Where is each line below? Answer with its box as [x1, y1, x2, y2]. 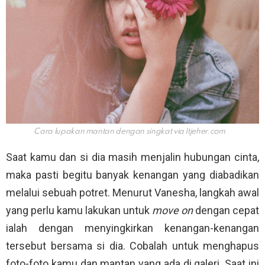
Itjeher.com [185, 128, 225, 136]
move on [152, 204, 195, 217]
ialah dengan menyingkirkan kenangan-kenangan [6, 222, 259, 235]
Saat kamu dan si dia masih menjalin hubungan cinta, [6, 151, 259, 164]
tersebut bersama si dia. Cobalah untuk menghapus [6, 240, 259, 253]
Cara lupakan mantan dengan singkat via [34, 128, 186, 136]
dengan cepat [195, 204, 259, 217]
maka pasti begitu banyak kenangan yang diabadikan [6, 169, 259, 182]
